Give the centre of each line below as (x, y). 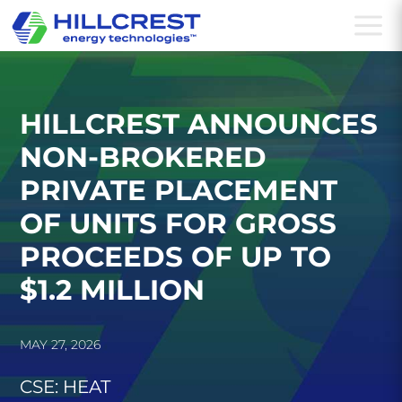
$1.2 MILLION (113, 290)
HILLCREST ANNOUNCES (199, 124)
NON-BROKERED (144, 157)
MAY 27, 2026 (61, 345)
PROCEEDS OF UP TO (176, 257)
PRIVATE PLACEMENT (179, 190)
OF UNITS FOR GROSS (179, 223)
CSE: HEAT (66, 387)
